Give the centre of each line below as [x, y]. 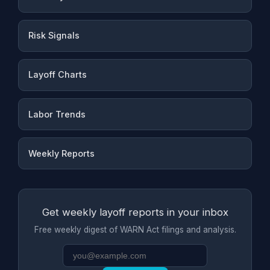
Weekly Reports [61, 153]
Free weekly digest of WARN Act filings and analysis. [135, 230]
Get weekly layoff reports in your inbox [135, 212]
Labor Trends [57, 114]
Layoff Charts [57, 75]
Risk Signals [54, 36]
